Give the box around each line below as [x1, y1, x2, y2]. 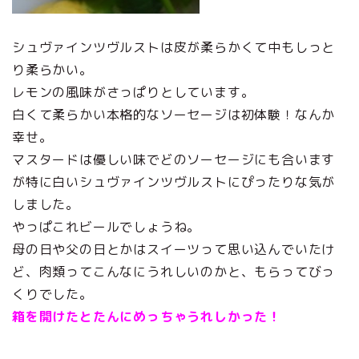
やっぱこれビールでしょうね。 [12, 218, 201, 236]
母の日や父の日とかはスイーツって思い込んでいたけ [12, 240, 336, 259]
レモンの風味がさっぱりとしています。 [12, 83, 255, 102]
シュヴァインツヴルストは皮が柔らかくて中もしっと [12, 38, 336, 57]
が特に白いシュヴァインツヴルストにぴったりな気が [12, 173, 336, 192]
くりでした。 [12, 285, 93, 304]
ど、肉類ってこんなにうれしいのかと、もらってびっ [12, 263, 336, 281]
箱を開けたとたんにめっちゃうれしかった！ [12, 308, 281, 326]
